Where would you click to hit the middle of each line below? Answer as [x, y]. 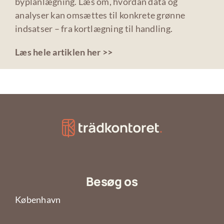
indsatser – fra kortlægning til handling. [94, 28]
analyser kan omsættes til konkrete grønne [100, 15]
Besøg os [112, 181]
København [38, 199]
